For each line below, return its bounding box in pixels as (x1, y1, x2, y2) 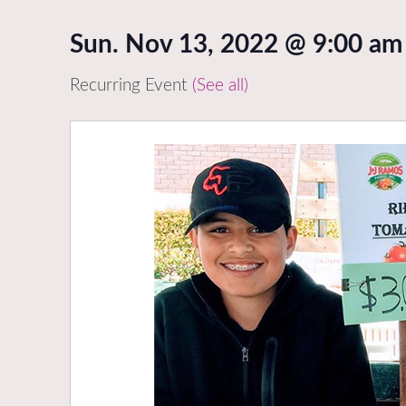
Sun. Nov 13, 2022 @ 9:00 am (70, 32, 402, 58)
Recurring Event (70, 77, 192, 95)
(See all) (192, 77, 248, 95)
